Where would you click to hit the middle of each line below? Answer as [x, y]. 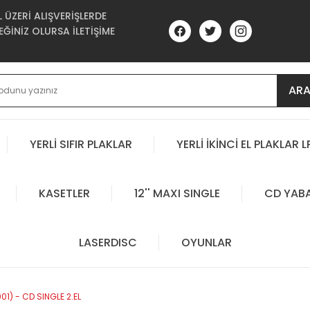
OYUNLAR [206, 242]
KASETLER [64, 193]
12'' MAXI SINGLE [177, 193]
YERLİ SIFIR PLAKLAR [81, 144]
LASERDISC [108, 242]
